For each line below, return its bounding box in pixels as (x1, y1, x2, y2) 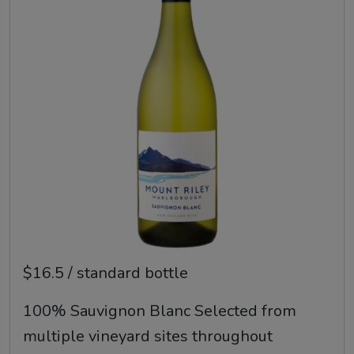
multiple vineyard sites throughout (23, 326, 273, 348)
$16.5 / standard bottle (23, 262, 188, 284)
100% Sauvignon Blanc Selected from (23, 300, 296, 322)
